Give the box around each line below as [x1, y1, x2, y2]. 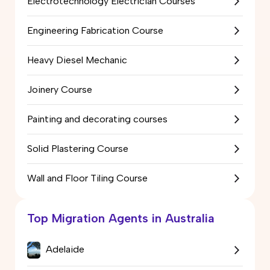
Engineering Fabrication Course [27, 24, 163, 36]
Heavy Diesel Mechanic [27, 54, 127, 66]
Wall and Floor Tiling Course [27, 172, 148, 184]
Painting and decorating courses [27, 113, 168, 125]
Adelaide [43, 243, 84, 255]
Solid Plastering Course [27, 142, 128, 154]
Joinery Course [27, 83, 92, 95]
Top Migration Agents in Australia [27, 210, 215, 225]
